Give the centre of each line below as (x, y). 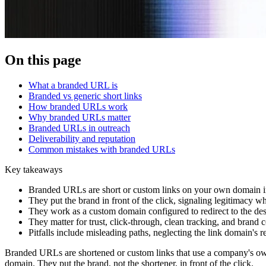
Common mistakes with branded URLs (102, 150)
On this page (43, 60)
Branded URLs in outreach (79, 128)
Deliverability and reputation (82, 139)
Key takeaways (34, 170)
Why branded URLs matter (80, 118)
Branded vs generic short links (85, 96)
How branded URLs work (78, 107)
